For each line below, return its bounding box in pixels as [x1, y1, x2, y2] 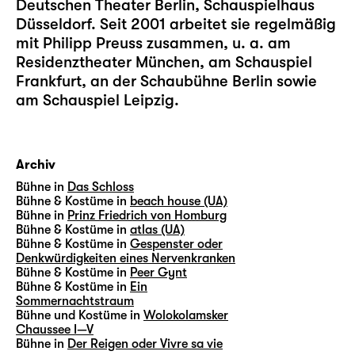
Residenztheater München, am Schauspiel [16, 53, 312, 71]
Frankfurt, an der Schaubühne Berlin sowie [16, 72, 317, 90]
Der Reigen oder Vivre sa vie [67, 337, 223, 351]
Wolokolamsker [143, 308, 228, 323]
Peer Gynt [130, 265, 187, 280]
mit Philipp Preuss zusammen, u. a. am [16, 34, 291, 52]
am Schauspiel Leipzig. [16, 91, 179, 109]
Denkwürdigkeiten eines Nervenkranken [16, 251, 235, 265]
